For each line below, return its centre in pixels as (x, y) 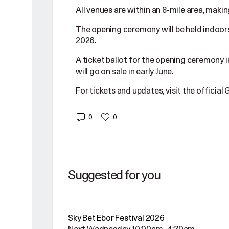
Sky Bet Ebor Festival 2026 (116, 218)
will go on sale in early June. (125, 71)
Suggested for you (114, 176)
